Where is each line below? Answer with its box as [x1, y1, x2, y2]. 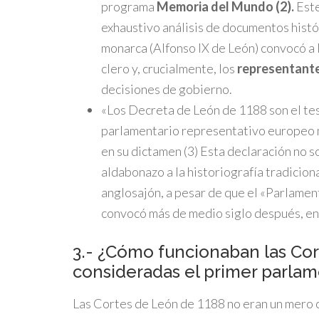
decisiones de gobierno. [101, 81, 232, 97]
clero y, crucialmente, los [101, 61, 237, 76]
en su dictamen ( [101, 143, 187, 159]
